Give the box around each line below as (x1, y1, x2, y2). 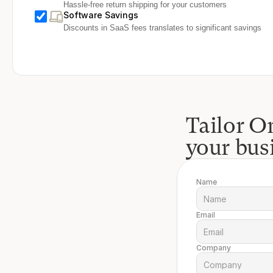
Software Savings (63, 10, 138, 20)
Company (196, 243, 231, 252)
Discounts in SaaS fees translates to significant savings (63, 23, 261, 32)
